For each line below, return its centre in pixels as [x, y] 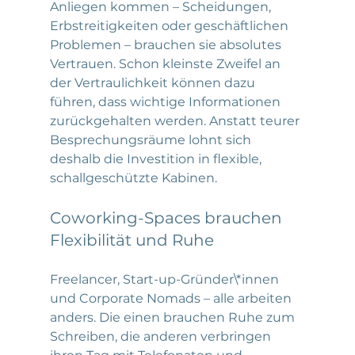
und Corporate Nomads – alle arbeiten [172, 298]
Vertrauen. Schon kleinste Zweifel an [166, 63]
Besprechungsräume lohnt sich [152, 139]
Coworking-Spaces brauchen [168, 218]
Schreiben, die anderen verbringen [162, 336]
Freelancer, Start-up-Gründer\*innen [166, 279]
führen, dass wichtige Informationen [166, 101]
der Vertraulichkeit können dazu [154, 82]
